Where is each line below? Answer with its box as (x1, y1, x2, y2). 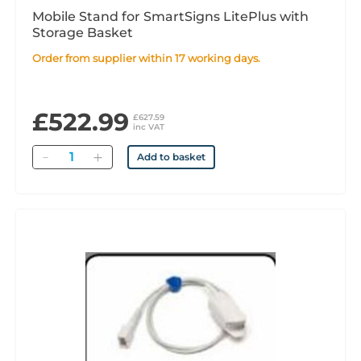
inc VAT (133, 122, 164, 132)
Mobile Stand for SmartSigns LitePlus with (32, 9, 309, 24)
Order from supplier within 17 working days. (41, 52, 260, 64)
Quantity (56, 146, 106, 160)
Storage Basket (32, 25, 133, 40)
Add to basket (137, 151, 205, 163)
